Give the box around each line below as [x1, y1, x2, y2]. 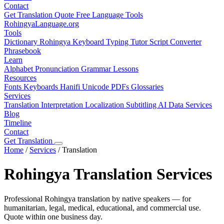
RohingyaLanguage [4, 19, 66, 28]
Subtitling [126, 100, 158, 109]
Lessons [113, 64, 138, 73]
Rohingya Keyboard [39, 37, 106, 46]
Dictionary [4, 37, 39, 46]
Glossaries [131, 82, 163, 91]
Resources [4, 73, 36, 82]
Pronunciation [35, 64, 81, 73]
